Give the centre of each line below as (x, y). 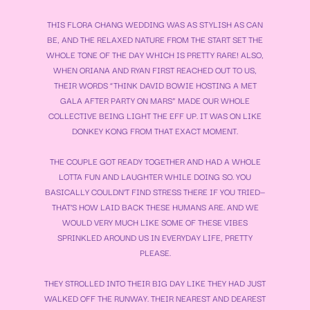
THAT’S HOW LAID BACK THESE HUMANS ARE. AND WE (155, 207)
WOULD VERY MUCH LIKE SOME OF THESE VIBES (155, 222)
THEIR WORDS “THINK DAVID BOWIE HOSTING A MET (155, 85)
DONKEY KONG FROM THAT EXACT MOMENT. (155, 131)
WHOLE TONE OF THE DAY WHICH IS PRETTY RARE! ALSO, (155, 55)
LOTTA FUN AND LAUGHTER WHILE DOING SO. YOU (155, 176)
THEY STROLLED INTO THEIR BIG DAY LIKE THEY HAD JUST (155, 283)
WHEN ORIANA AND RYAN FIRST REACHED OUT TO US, (155, 70)
